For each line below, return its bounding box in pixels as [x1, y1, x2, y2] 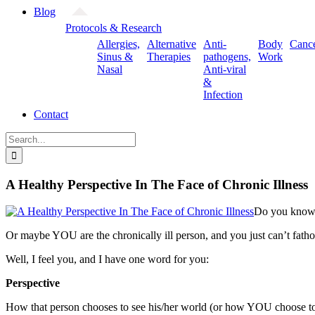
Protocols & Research [65, 22, 162, 34]
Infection [203, 89, 243, 101]
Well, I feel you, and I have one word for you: [6, 253, 209, 266]
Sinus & [97, 51, 133, 63]
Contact [34, 108, 68, 121]
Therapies [147, 51, 191, 63]
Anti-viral [203, 63, 246, 76]
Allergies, [97, 38, 140, 51]
